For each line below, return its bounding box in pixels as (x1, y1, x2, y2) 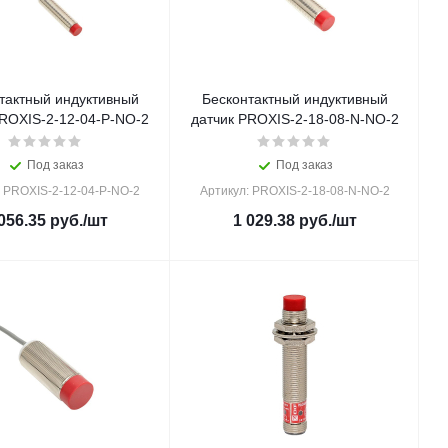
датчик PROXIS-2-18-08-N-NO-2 (190, 111, 399, 127)
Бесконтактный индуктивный (201, 91, 388, 107)
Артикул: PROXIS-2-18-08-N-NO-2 (199, 184, 390, 198)
